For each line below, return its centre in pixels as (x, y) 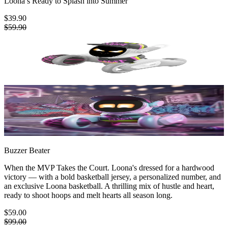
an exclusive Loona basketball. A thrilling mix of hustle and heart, (109, 186)
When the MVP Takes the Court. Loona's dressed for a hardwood (109, 167)
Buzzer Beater (27, 150)
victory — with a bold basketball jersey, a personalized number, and (112, 177)
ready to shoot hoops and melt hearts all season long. (88, 195)
